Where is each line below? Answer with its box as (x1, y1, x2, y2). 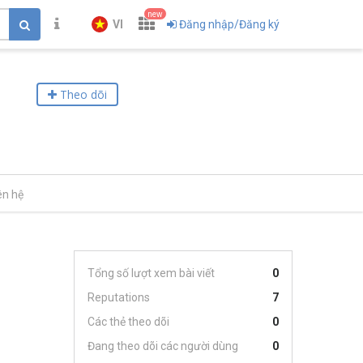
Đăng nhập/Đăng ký (179, 18, 280, 31)
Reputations (88, 291, 150, 304)
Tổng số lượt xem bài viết (88, 267, 215, 280)
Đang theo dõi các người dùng (88, 340, 238, 352)
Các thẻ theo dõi (88, 315, 169, 328)
